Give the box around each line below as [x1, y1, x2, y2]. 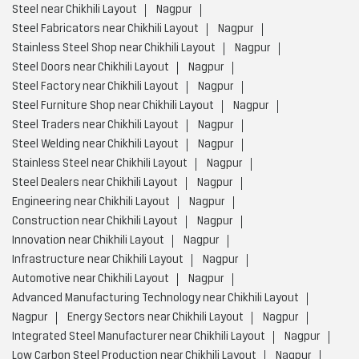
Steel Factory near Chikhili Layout [12, 80, 179, 93]
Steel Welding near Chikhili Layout [12, 138, 179, 151]
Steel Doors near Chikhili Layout [12, 61, 169, 74]
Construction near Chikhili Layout [12, 215, 178, 228]
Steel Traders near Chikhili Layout [12, 119, 179, 131]
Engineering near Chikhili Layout [12, 196, 170, 208]
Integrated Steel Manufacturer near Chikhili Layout [12, 330, 265, 343]
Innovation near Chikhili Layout [12, 234, 164, 247]
